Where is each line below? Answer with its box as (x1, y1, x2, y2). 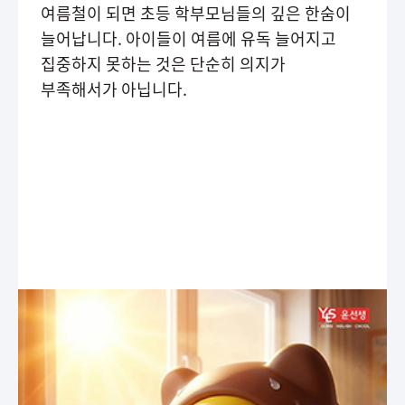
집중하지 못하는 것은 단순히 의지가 (41, 52, 190, 76)
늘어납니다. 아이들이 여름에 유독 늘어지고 (41, 26, 126, 51)
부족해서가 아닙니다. (41, 77, 187, 101)
